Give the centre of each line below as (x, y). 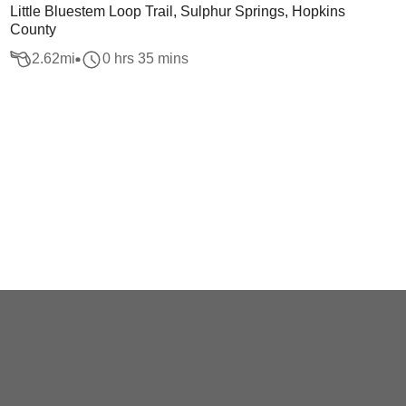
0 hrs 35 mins (145, 59)
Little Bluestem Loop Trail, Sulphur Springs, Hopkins (177, 11)
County (33, 29)
